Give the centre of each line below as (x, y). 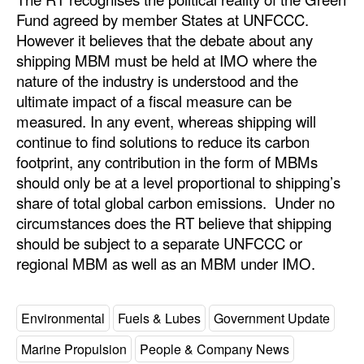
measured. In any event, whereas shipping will (166, 121)
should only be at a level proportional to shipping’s (178, 182)
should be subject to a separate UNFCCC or (159, 243)
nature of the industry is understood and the (157, 81)
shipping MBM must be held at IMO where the (167, 61)
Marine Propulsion (74, 349)
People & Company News (214, 349)
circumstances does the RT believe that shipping (174, 223)
